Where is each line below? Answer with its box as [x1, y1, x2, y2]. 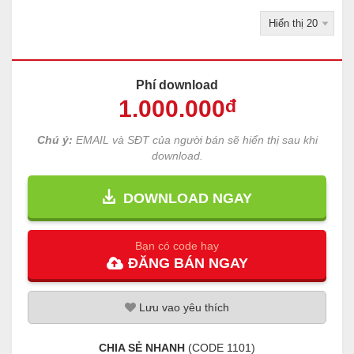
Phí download [136, 78, 218, 92]
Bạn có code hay [135, 239, 219, 253]
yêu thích [180, 301, 229, 314]
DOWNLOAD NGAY [115, 190, 252, 207]
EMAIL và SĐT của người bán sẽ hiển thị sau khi [72, 134, 318, 147]
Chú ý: [36, 134, 73, 147]
